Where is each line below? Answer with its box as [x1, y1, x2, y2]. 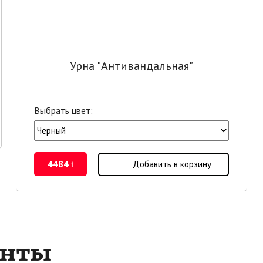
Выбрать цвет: [34, 104, 93, 116]
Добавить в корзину [132, 158, 211, 170]
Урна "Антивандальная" [69, 58, 193, 73]
